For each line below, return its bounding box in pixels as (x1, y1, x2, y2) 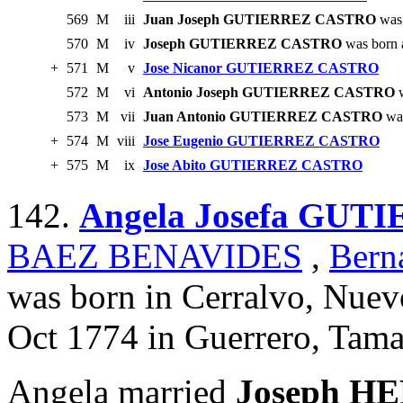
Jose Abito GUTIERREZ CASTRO (143, 157, 363, 174)
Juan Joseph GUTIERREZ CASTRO (143, 12, 376, 28)
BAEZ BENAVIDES (7, 237, 302, 276)
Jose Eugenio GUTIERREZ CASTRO (143, 133, 380, 149)
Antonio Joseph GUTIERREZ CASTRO (143, 85, 395, 101)
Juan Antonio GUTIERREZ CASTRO (143, 109, 382, 125)
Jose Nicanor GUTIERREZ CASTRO (143, 60, 379, 76)
